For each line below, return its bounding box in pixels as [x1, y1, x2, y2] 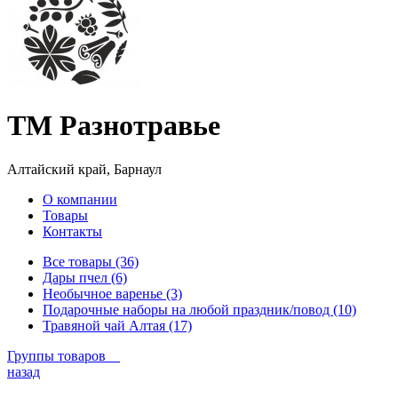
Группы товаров [7, 347, 120, 363]
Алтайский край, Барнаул [7, 161, 162, 177]
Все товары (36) [43, 253, 139, 269]
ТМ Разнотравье [7, 109, 220, 142]
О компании [43, 191, 117, 207]
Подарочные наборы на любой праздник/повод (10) [43, 301, 356, 317]
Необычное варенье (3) [43, 285, 182, 301]
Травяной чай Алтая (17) [43, 317, 192, 333]
